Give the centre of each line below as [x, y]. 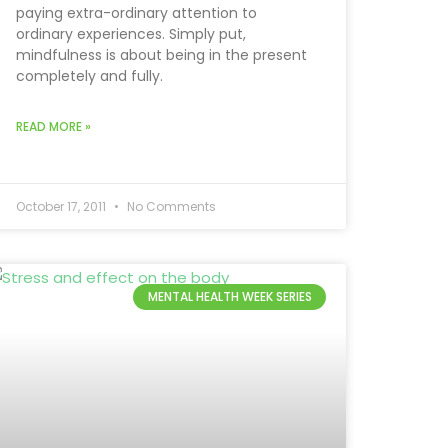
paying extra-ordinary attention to [136, 13]
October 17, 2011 [62, 206]
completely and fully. [89, 76]
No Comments [170, 206]
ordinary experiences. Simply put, [131, 34]
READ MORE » [53, 127]
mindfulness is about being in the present [161, 55]
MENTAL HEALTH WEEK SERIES [229, 297]
